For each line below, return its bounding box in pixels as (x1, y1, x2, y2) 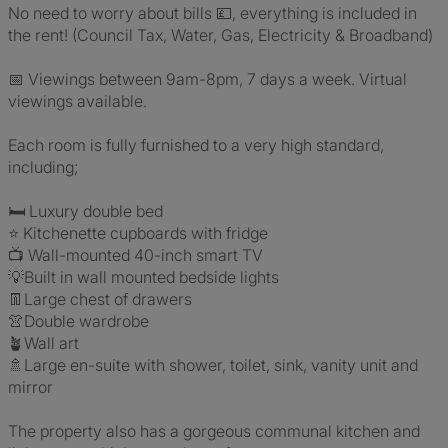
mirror (8, 377, 53, 397)
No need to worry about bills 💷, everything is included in (8, 3, 417, 23)
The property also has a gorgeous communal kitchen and (8, 421, 420, 441)
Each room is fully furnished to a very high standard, (8, 135, 384, 155)
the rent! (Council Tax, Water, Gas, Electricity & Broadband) (8, 25, 433, 45)
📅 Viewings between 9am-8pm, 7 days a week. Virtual (8, 69, 407, 89)
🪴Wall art (8, 333, 79, 353)
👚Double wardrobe (8, 311, 149, 331)
